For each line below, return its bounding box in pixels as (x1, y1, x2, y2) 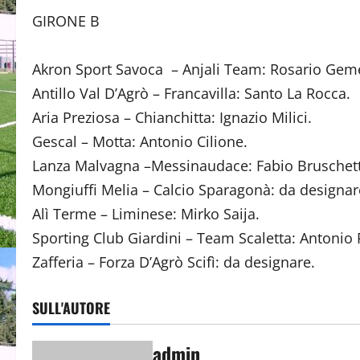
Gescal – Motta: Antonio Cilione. (32, 132, 247, 151)
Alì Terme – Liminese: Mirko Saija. (32, 204, 260, 223)
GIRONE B (32, 11, 100, 31)
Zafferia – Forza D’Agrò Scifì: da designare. (32, 252, 315, 272)
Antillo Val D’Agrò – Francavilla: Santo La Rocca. (32, 84, 350, 103)
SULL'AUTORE (32, 297, 110, 318)
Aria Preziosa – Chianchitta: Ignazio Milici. (32, 108, 312, 127)
